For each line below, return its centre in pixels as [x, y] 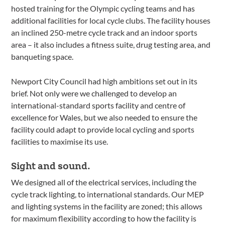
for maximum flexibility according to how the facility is [104, 218]
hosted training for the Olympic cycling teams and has [103, 8]
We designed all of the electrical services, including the [104, 182]
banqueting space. [42, 57]
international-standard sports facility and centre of [98, 105]
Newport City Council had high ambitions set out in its [104, 81]
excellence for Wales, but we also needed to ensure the [104, 117]
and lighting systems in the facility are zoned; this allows [107, 206]
